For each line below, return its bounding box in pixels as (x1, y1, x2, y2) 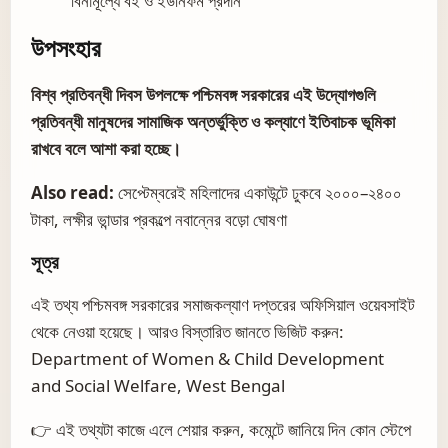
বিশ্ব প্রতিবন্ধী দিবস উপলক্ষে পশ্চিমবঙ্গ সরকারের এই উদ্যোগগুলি (31, 82, 376, 106)
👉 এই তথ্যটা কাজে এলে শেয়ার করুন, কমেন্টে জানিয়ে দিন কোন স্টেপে (31, 417, 411, 441)
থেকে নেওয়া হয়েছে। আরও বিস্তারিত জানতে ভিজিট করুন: (31, 319, 344, 343)
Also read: (31, 180, 118, 204)
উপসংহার (31, 29, 101, 65)
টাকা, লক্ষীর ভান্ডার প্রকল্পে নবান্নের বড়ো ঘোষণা (31, 207, 287, 231)
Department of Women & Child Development (31, 346, 384, 370)
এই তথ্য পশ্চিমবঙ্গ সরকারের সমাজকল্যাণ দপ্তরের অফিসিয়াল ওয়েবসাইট (31, 292, 415, 316)
